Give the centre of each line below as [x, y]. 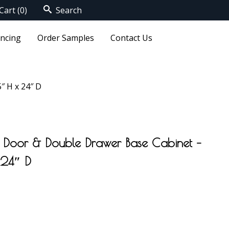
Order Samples [65, 38]
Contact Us [131, 38]
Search [67, 10]
